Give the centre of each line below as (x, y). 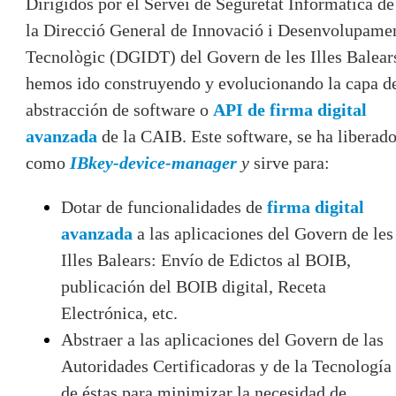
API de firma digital (290, 109)
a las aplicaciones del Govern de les (263, 233)
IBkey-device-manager (153, 162)
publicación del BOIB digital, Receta (194, 286)
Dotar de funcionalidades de (164, 206)
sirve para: (292, 162)
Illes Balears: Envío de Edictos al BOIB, (206, 259)
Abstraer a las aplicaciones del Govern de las (222, 339)
